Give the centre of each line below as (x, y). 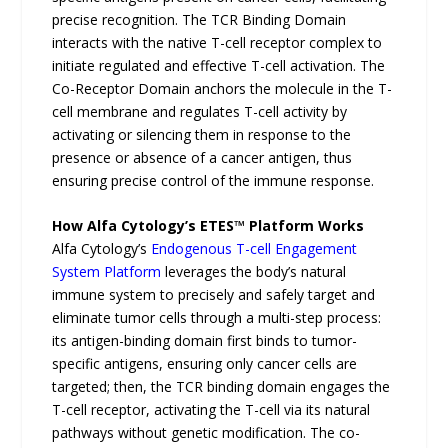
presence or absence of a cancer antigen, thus (202, 157)
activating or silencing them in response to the (202, 134)
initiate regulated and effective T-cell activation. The (219, 65)
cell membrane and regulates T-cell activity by (200, 111)
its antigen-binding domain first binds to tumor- (205, 341)
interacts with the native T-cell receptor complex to (217, 42)
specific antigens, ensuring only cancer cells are (205, 364)
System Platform (107, 272)
